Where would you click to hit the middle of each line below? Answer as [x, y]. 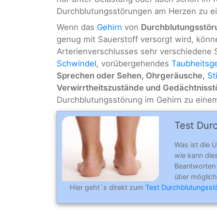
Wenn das [77, 27]
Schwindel [77, 64]
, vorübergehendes [134, 64]
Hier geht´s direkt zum [108, 187]
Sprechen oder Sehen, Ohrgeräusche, [131, 76]
